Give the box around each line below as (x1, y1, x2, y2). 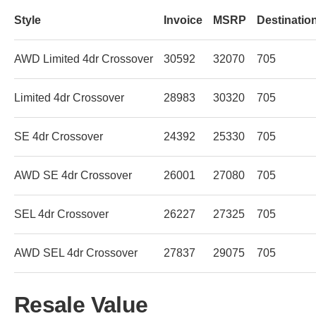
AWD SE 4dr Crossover (14, 169, 132, 181)
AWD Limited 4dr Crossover (14, 52, 153, 65)
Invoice (164, 13, 202, 26)
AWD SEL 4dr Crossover (14, 246, 138, 259)
